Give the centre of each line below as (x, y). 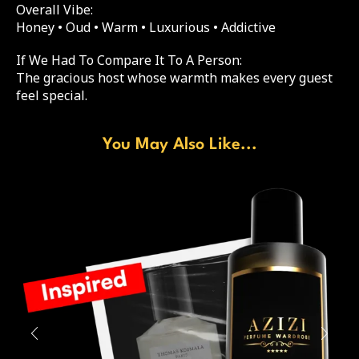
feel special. (52, 95)
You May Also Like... (179, 145)
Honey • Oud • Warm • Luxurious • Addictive (146, 28)
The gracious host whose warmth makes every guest (174, 77)
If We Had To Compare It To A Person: (129, 60)
